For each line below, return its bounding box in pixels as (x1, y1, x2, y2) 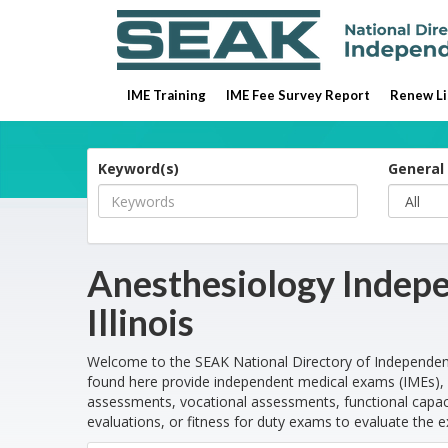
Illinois (87, 300, 194, 344)
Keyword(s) (98, 159, 179, 178)
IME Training (127, 87, 206, 103)
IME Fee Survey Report (226, 87, 370, 103)
